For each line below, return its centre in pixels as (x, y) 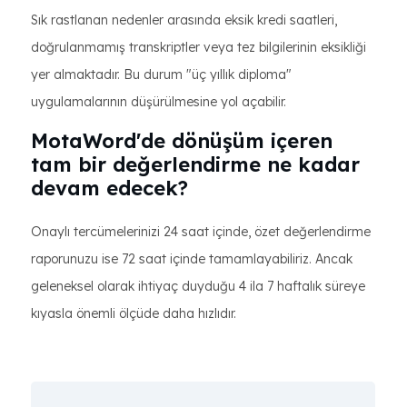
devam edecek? (109, 188)
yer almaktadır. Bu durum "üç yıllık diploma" (161, 74)
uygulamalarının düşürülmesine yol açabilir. (159, 102)
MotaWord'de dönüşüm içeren (182, 141)
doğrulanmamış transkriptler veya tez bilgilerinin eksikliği (199, 47)
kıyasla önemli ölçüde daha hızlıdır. (134, 313)
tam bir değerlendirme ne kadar (195, 164)
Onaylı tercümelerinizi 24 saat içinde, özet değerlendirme (201, 232)
